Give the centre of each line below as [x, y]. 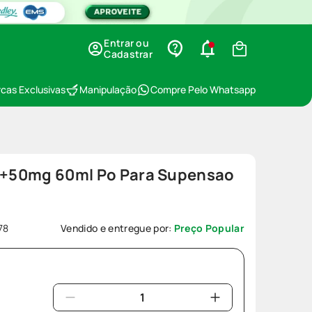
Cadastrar [128, 54]
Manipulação [108, 89]
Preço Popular [209, 228]
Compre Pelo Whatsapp [203, 89]
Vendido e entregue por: [117, 228]
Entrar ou [126, 43]
